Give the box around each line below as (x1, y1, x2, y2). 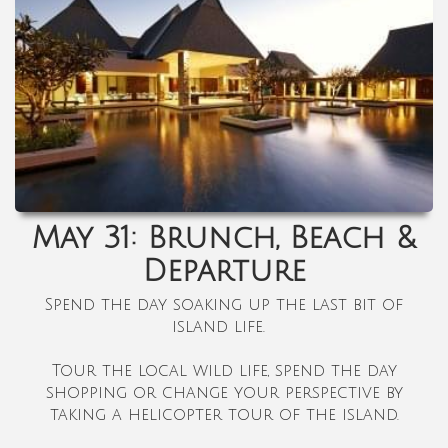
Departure (142, 254, 306, 288)
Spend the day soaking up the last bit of (45, 295, 403, 314)
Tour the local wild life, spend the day (51, 361, 397, 380)
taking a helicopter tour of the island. (49, 405, 399, 424)
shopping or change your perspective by (45, 383, 403, 402)
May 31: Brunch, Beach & (32, 221, 416, 255)
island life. (171, 317, 277, 336)
